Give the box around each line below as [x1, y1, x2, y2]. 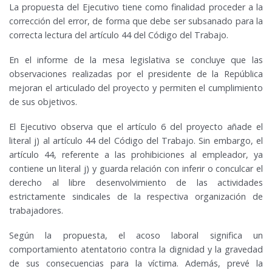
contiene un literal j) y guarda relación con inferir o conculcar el [9, 163, 263, 175]
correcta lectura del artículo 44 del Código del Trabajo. [9, 29, 228, 41]
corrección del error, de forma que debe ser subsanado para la [9, 15, 263, 27]
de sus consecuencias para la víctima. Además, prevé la [9, 257, 263, 270]
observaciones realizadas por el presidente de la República [9, 68, 263, 80]
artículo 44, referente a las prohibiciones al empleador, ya [9, 149, 263, 161]
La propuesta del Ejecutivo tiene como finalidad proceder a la [9, 1, 263, 13]
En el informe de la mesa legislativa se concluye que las [9, 54, 263, 66]
